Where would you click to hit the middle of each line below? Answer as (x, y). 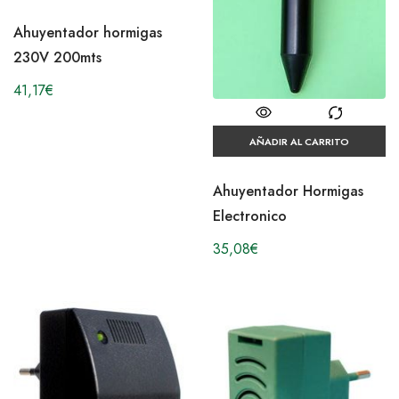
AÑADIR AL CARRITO (299, 142)
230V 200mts (57, 58)
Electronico (250, 216)
